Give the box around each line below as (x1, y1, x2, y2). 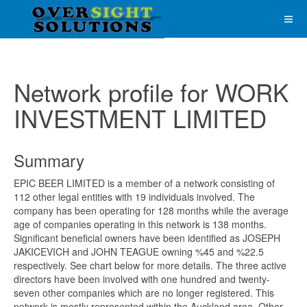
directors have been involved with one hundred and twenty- (14, 272, 270, 286)
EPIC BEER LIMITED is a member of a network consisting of (14, 176, 275, 190)
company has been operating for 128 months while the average (14, 204, 288, 217)
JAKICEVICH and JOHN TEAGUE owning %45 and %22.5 (14, 245, 264, 258)
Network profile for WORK (14, 75, 288, 109)
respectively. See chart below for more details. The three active (14, 258, 286, 272)
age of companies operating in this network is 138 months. (14, 217, 267, 231)
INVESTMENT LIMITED (14, 101, 267, 135)
